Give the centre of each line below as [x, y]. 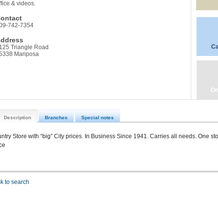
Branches [56, 117]
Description [17, 117]
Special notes [98, 117]
